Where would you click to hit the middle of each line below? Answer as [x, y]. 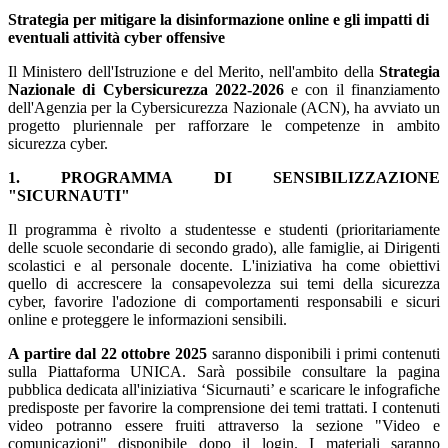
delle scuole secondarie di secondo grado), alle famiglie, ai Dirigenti [224, 248]
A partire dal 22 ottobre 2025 [107, 354]
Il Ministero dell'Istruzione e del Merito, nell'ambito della [193, 72]
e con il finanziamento [362, 90]
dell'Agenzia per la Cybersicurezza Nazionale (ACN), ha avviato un [224, 108]
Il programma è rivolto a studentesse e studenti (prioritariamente [224, 230]
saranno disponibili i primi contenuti [323, 354]
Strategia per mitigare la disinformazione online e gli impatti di [218, 20]
